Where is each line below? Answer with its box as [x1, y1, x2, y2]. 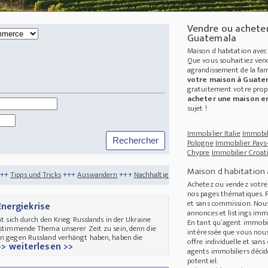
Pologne [187, 136, 214, 150]
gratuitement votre [187, 83, 253, 96]
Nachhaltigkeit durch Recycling [134, 167, 233, 181]
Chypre [187, 146, 210, 160]
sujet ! [187, 102, 207, 115]
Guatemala [187, 30, 236, 47]
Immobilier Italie [187, 127, 240, 141]
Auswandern [14, 167, 55, 181]
